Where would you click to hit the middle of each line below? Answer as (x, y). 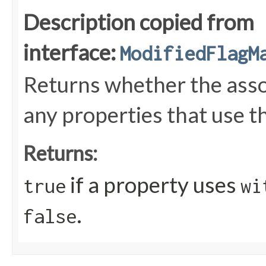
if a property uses (153, 185)
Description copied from (139, 22)
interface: (72, 53)
